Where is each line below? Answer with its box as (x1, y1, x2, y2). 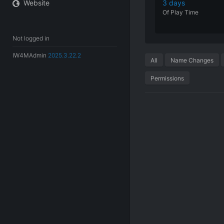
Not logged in (12, 34, 49, 42)
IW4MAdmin (12, 51, 48, 59)
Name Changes (170, 56, 213, 64)
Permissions (150, 74, 184, 82)
